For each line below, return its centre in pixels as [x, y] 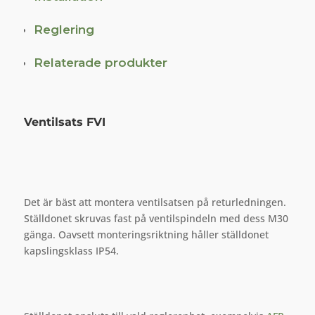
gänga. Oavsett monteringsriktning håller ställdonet [146, 234]
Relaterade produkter [100, 63]
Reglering [64, 30]
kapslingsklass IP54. [71, 251]
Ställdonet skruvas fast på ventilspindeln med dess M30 [156, 218]
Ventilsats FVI [64, 122]
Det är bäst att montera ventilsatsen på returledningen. [155, 202]
